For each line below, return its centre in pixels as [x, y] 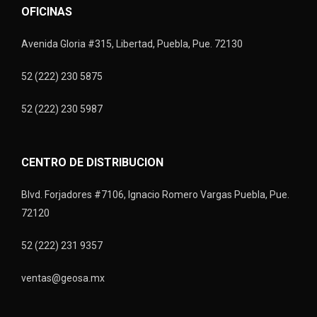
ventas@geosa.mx [63, 278]
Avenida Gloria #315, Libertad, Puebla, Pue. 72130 [132, 44]
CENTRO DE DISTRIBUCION [92, 162]
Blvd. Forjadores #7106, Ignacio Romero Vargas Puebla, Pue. [156, 195]
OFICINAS [47, 12]
